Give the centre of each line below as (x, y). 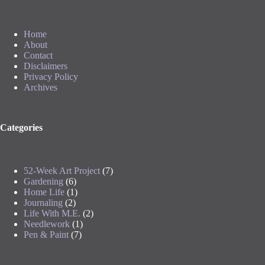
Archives (41, 88)
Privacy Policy (51, 77)
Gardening (43, 182)
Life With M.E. (52, 214)
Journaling (43, 203)
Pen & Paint (46, 235)
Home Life (44, 192)
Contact (38, 56)
